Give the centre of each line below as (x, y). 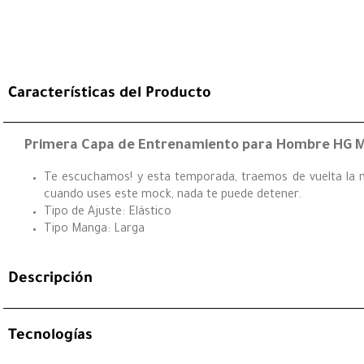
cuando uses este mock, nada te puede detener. (173, 195)
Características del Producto (110, 94)
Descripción (50, 280)
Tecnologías (50, 337)
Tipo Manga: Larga (94, 230)
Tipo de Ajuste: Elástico (108, 212)
